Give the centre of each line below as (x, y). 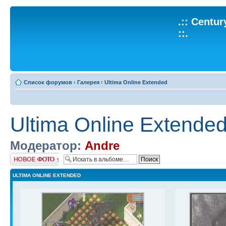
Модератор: (46, 146)
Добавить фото (30, 156)
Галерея (88, 82)
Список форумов (48, 82)
